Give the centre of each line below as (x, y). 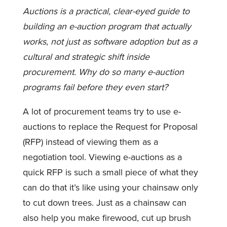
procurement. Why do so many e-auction (103, 72)
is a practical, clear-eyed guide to (123, 11)
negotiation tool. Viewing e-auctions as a (102, 157)
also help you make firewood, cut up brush (107, 218)
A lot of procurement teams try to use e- (102, 111)
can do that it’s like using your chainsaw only (110, 187)
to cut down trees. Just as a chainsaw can (104, 202)
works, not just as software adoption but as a (110, 41)
